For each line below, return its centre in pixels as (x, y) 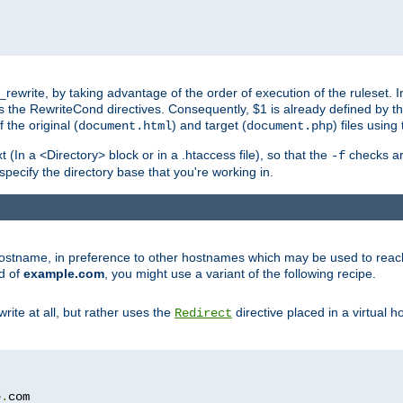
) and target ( (209, 125)
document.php (290, 126)
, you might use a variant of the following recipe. (240, 273)
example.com (64, 273)
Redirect (203, 313)
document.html (125, 126)
